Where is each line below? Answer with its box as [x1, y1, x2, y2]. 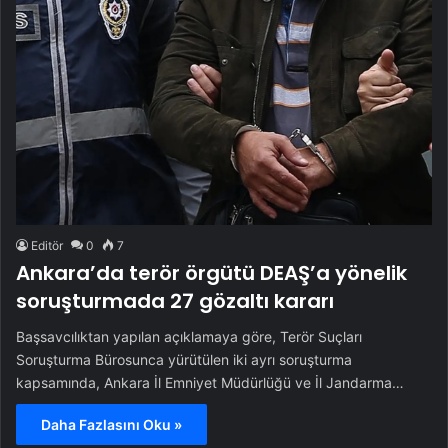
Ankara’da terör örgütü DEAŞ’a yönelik [16, 259, 407, 287]
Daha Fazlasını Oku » [41, 416, 182, 433]
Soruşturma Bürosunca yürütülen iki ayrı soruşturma [16, 351, 352, 368]
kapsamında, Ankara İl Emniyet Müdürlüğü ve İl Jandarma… [16, 374, 404, 391]
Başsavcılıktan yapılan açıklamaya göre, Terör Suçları [16, 328, 362, 345]
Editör [31, 238, 63, 253]
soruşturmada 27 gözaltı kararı [16, 287, 334, 315]
